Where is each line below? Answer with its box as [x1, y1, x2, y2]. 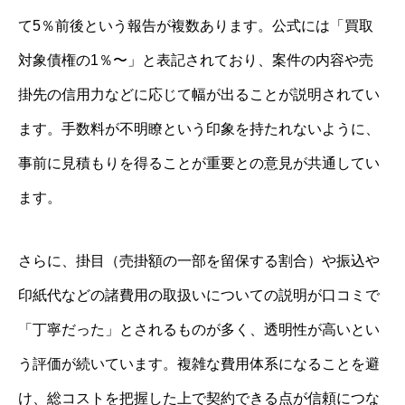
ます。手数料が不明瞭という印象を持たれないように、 [18, 120, 380, 137]
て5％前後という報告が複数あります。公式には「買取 [18, 17, 373, 33]
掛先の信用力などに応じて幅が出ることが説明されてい [18, 86, 380, 102]
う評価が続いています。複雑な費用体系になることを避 [18, 355, 380, 372]
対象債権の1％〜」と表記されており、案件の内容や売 [18, 52, 373, 68]
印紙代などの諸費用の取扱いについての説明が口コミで [18, 287, 380, 303]
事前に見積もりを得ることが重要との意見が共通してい [18, 155, 380, 171]
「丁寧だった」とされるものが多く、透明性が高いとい [18, 321, 380, 337]
